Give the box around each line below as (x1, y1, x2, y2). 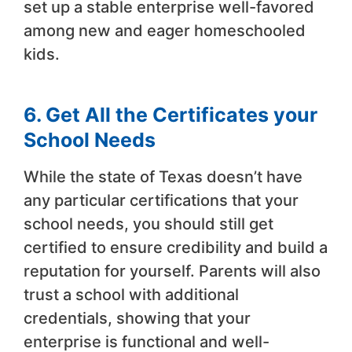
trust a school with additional (24, 284, 239, 304)
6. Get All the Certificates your (24, 102, 317, 126)
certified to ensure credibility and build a (24, 237, 328, 257)
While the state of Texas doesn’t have (24, 167, 302, 186)
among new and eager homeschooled (24, 20, 306, 40)
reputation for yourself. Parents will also (24, 261, 321, 280)
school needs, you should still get (24, 214, 273, 233)
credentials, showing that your (24, 308, 251, 328)
